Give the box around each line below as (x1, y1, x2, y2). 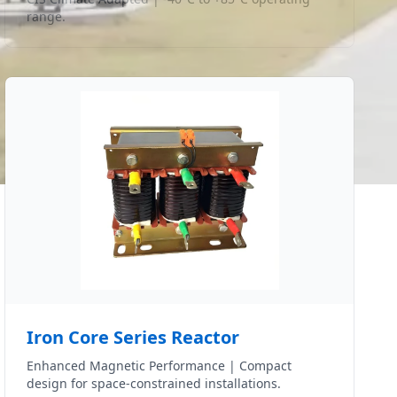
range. (27, 8, 66, 25)
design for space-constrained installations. (27, 375, 282, 392)
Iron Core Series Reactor (27, 325, 240, 349)
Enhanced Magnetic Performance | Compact (27, 357, 292, 374)
